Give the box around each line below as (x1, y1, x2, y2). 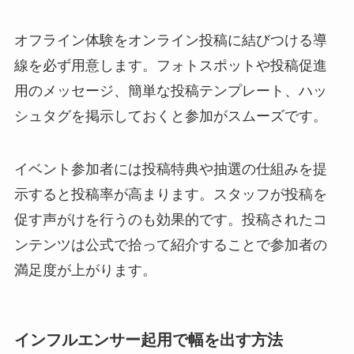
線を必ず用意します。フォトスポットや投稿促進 (13, 57, 327, 73)
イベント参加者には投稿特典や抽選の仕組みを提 (13, 161, 327, 178)
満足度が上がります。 (13, 262, 156, 279)
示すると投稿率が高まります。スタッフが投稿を (13, 186, 327, 203)
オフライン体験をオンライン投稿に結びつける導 (13, 32, 327, 48)
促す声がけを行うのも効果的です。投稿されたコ (13, 212, 327, 228)
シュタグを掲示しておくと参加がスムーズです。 (13, 107, 327, 124)
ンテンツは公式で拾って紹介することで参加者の (13, 237, 327, 254)
